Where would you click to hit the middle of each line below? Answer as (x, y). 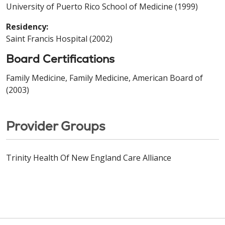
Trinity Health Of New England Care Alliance (89, 157)
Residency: (27, 26)
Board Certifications (60, 59)
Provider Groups (56, 126)
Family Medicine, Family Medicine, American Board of (104, 78)
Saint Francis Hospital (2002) (59, 38)
